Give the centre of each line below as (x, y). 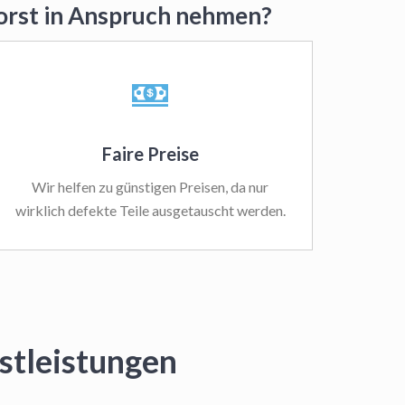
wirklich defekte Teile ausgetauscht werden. (150, 210)
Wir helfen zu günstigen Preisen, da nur (150, 187)
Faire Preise (150, 154)
